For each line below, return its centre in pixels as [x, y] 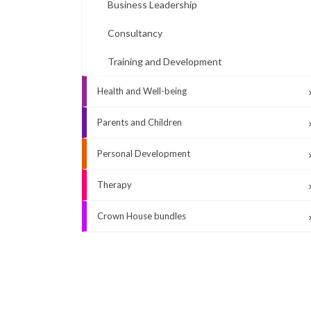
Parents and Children [140, 122]
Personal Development [144, 153]
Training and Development [165, 61]
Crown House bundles [142, 216]
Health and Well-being [142, 91]
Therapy [115, 185]
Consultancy [135, 33]
